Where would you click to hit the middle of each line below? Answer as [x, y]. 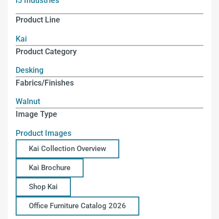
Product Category [46, 51]
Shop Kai [43, 186]
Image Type [36, 114]
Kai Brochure [50, 167]
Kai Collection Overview [67, 148]
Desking [30, 70]
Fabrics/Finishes [45, 83]
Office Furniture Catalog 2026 [77, 206]
